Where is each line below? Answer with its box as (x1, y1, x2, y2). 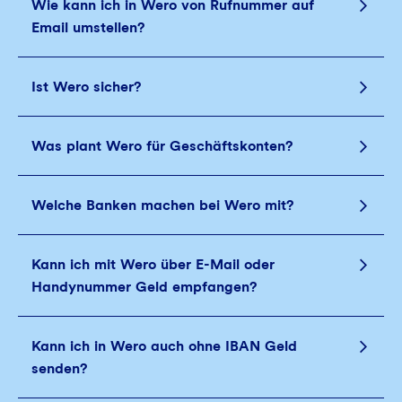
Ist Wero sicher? (31, 78, 141, 95)
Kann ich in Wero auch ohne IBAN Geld (31, 337, 297, 354)
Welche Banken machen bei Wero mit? (31, 197, 293, 214)
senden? (31, 360, 87, 377)
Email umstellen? (31, 19, 144, 36)
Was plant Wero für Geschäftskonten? (31, 137, 293, 154)
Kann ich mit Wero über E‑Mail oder (31, 256, 275, 273)
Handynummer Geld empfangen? (31, 278, 257, 295)
